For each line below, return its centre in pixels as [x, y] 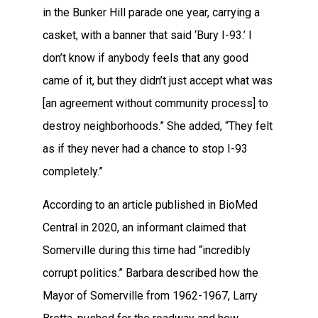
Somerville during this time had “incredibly [147, 250]
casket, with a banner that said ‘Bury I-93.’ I [147, 35]
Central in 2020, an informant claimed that [144, 227]
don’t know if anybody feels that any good [146, 58]
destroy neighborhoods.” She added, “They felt [158, 126]
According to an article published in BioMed [150, 204]
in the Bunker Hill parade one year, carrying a [151, 13]
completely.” [73, 172]
